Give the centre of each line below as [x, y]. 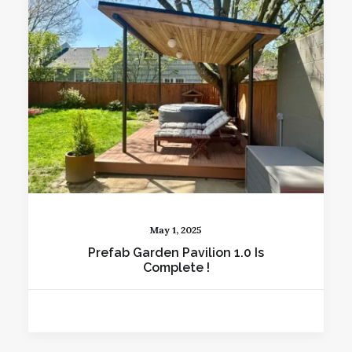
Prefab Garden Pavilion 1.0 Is [176, 253]
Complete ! [176, 268]
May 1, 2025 [176, 230]
